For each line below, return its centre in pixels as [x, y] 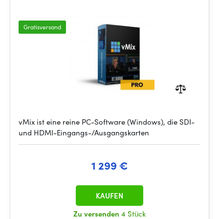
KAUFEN [109, 196]
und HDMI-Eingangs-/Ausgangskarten [84, 132]
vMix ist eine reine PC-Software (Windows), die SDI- [107, 122]
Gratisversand [42, 27]
